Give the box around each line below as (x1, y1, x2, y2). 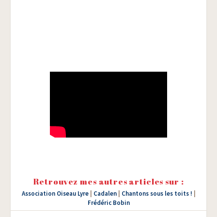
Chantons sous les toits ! (121, 189, 192, 198)
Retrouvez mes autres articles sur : (33, 176, 184, 187)
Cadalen (93, 189, 117, 198)
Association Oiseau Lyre (21, 189, 89, 198)
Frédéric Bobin (87, 199, 130, 207)
